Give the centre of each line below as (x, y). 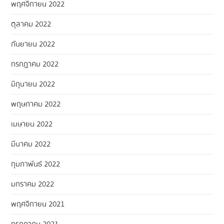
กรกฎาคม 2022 (35, 64)
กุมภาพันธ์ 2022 (36, 164)
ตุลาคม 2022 (31, 24)
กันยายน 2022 (33, 44)
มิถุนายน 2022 (33, 84)
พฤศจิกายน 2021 (38, 204)
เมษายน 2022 (32, 124)
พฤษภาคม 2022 (36, 104)
